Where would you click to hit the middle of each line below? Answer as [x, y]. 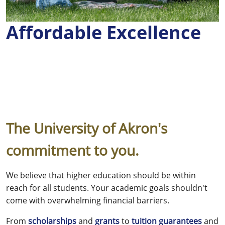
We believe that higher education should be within [101, 176]
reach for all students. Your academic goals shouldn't [107, 188]
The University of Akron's [87, 128]
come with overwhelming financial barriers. [88, 201]
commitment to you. [72, 150]
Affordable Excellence [103, 33]
